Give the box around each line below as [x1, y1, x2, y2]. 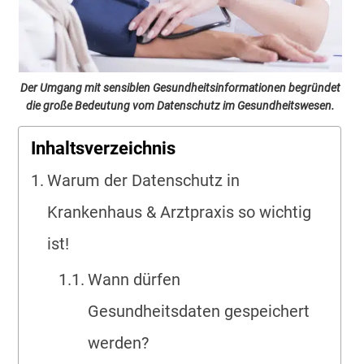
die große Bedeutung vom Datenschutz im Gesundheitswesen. [25, 99, 335, 113]
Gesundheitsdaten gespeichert [87, 302, 310, 322]
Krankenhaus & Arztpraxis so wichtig [47, 203, 312, 223]
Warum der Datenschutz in [47, 171, 240, 191]
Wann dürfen [87, 271, 180, 290]
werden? [87, 334, 149, 353]
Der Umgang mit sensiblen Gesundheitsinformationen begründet [19, 81, 340, 95]
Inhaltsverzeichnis [31, 137, 176, 158]
